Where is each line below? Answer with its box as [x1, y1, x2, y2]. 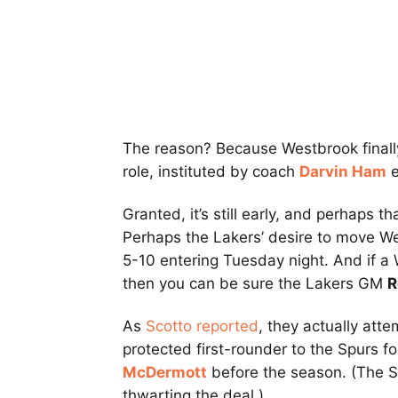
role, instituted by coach [123, 163, 299, 181]
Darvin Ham [299, 163, 386, 181]
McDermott [123, 363, 207, 382]
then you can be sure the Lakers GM [123, 275, 387, 293]
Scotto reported [146, 317, 259, 336]
